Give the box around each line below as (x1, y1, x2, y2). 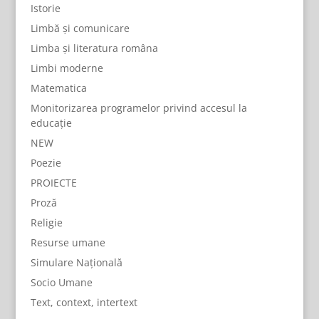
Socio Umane (30, 276, 93, 289)
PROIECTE (30, 176, 77, 189)
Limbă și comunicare (30, 21, 130, 35)
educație (30, 116, 72, 130)
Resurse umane (30, 236, 105, 249)
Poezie (30, 156, 61, 169)
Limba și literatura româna (30, 41, 158, 55)
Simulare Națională (30, 256, 122, 269)
